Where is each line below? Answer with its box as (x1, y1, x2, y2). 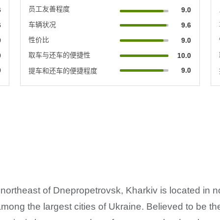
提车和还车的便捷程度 (28, 66, 98, 75)
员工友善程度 (28, 4, 70, 13)
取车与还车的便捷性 (28, 51, 91, 59)
